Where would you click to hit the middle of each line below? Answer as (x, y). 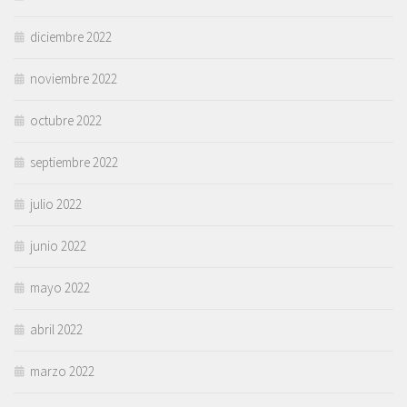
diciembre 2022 (71, 36)
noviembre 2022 (74, 78)
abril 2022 (56, 329)
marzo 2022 (62, 371)
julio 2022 (56, 203)
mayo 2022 (60, 287)
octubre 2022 (66, 120)
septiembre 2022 (74, 162)
